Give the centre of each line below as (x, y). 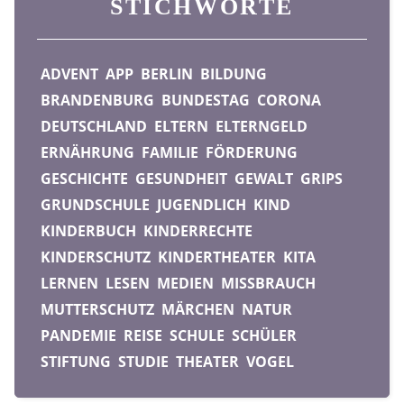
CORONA (289, 101)
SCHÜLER (264, 336)
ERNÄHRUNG (87, 153)
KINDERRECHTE (198, 231)
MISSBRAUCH (268, 284)
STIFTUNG (76, 362)
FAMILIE (170, 153)
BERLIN (167, 74)
